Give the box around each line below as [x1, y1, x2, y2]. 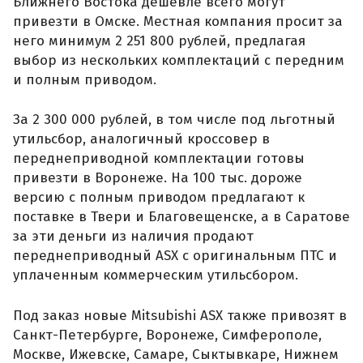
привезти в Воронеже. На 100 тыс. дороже [13, 169, 302, 187]
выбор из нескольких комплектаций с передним [13, 51, 344, 69]
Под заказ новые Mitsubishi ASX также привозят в [13, 306, 347, 324]
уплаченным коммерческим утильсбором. [13, 267, 298, 284]
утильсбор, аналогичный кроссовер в [13, 130, 270, 148]
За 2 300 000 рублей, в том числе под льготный [13, 111, 335, 129]
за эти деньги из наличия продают [13, 228, 254, 246]
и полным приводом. [13, 70, 156, 88]
